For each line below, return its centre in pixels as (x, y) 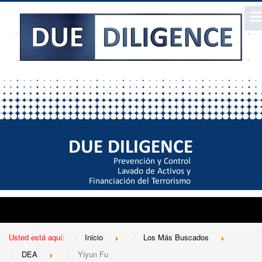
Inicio (94, 237)
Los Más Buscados (176, 237)
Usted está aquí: (39, 237)
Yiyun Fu (93, 254)
